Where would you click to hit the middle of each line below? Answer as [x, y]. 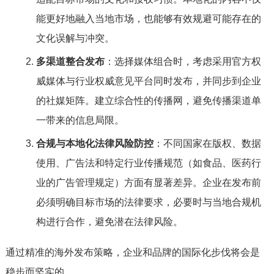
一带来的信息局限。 [80, 120]
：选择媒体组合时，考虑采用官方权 [183, 61]
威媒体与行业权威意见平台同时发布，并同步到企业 [148, 81]
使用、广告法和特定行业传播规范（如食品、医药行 [148, 163]
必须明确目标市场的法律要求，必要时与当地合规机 [148, 202]
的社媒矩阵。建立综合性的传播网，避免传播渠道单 [148, 101]
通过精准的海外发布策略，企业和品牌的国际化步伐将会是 [132, 252]
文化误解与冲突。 [75, 38]
